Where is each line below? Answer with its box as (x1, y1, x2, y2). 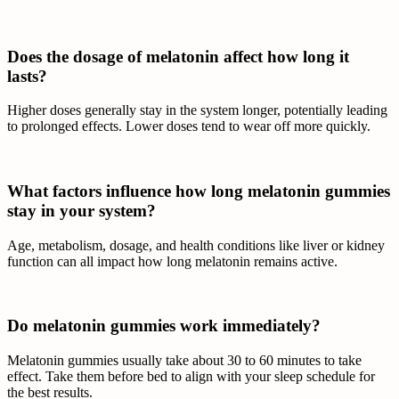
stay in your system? (7, 200, 160, 220)
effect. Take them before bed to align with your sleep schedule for (7, 369, 375, 385)
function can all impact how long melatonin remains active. (7, 253, 338, 269)
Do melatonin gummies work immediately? (7, 316, 325, 336)
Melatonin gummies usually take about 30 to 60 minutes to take (7, 353, 362, 369)
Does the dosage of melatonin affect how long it (7, 46, 349, 66)
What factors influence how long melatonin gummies (7, 181, 390, 200)
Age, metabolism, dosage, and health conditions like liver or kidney (7, 237, 385, 253)
